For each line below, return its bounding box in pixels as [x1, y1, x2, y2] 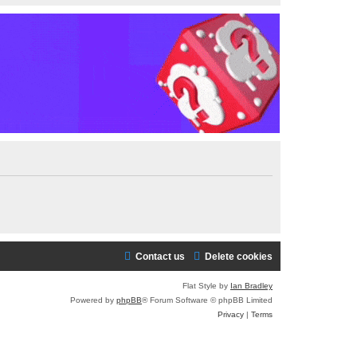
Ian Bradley [230, 281, 273, 291]
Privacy [218, 310, 244, 320]
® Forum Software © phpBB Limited [142, 296, 273, 305]
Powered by [70, 296, 116, 305]
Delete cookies [205, 251, 273, 263]
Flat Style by [182, 281, 230, 291]
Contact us [135, 251, 185, 263]
